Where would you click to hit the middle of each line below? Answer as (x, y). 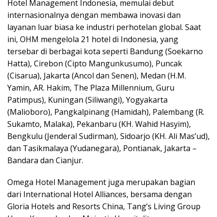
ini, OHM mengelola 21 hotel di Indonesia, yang (93, 39)
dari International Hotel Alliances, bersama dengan (100, 194)
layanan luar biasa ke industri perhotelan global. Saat (104, 27)
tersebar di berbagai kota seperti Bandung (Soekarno (105, 51)
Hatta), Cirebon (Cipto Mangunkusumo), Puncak (95, 63)
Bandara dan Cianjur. (45, 160)
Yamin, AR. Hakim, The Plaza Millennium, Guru (91, 87)
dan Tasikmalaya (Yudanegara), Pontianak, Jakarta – (102, 148)
